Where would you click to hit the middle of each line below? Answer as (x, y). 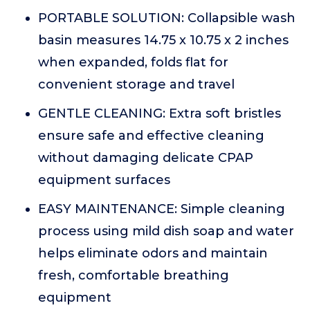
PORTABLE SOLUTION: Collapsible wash (167, 18)
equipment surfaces (104, 180)
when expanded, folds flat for (133, 62)
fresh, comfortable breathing (134, 275)
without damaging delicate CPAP (146, 158)
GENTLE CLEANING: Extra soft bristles (159, 113)
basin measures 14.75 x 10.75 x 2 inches (163, 40)
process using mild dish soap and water (166, 231)
